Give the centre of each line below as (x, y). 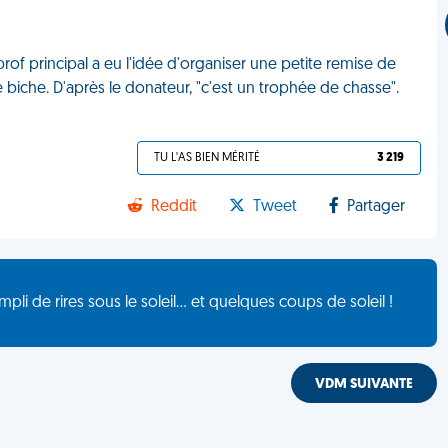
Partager (376, 207)
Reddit (174, 207)
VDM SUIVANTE (364, 384)
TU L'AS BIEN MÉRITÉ (207, 158)
